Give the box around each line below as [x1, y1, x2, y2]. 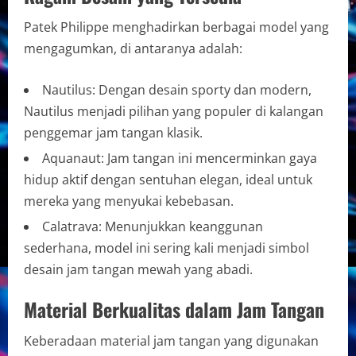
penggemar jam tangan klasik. [24, 123, 203, 141]
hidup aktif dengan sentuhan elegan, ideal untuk [24, 170, 312, 188]
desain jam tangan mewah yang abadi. [24, 260, 253, 278]
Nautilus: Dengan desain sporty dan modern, [42, 80, 311, 99]
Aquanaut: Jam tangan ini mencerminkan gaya [42, 149, 317, 167]
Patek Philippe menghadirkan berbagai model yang [24, 17, 329, 36]
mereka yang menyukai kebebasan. [24, 192, 234, 210]
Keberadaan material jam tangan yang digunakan [24, 331, 319, 350]
